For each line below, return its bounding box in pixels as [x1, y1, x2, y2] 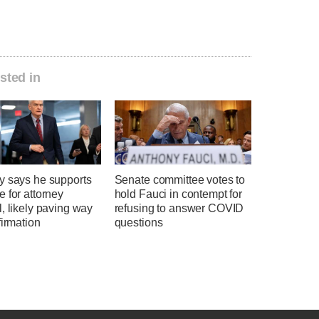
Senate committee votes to [114, 174, 246, 187]
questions [114, 216, 163, 229]
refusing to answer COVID [114, 202, 244, 215]
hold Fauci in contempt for [114, 188, 242, 201]
